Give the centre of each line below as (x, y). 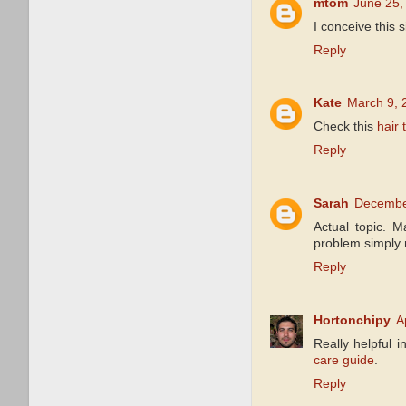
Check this (345, 127)
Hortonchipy (352, 321)
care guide (344, 361)
